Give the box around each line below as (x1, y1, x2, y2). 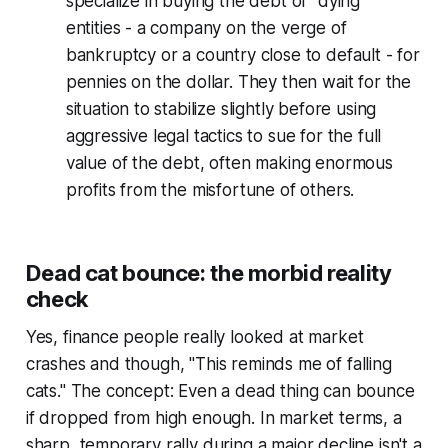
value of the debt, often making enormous (65, 152, 393, 173)
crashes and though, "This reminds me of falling (25, 353, 392, 374)
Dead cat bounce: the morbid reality (25, 259, 392, 286)
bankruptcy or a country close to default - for (65, 44, 420, 65)
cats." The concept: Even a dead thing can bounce (25, 380, 415, 401)
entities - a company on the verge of (65, 17, 347, 38)
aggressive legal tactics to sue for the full (65, 125, 382, 146)
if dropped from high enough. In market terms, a (25, 407, 402, 428)
